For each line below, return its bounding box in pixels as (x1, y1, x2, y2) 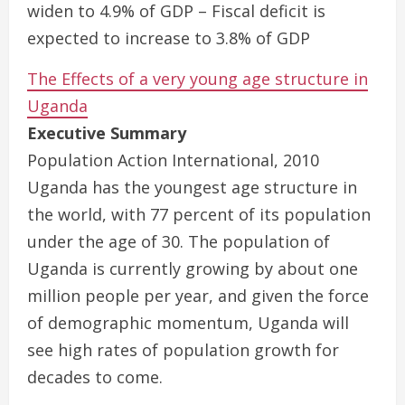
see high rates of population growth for (27, 339, 339, 361)
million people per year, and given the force (27, 285, 369, 306)
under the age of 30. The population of (27, 231, 330, 252)
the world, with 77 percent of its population (27, 203, 371, 225)
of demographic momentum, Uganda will (27, 312, 349, 334)
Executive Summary (27, 122, 186, 144)
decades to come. (27, 366, 163, 388)
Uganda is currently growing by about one (27, 258, 358, 279)
